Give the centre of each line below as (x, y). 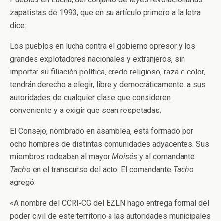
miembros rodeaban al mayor (61, 157)
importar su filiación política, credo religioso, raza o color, (108, 72)
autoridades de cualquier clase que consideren (90, 97)
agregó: (23, 182)
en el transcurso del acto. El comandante (102, 169)
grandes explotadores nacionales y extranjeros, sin (97, 59)
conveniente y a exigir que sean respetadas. (86, 110)
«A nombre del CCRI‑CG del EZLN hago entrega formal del (110, 203)
